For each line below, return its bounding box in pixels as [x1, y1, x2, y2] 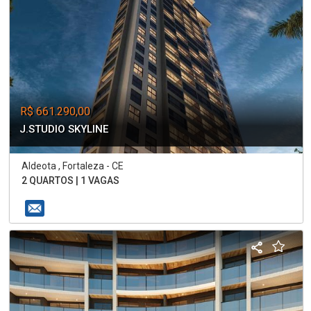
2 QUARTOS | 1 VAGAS [22, 175, 120, 187]
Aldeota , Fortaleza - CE [22, 160, 124, 172]
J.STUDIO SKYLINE [19, 123, 109, 136]
